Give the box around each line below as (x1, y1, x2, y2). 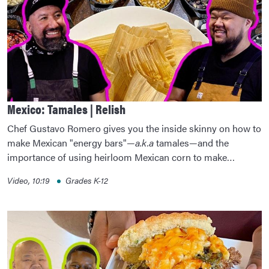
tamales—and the (154, 135, 229, 150)
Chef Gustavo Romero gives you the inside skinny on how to (7, 121, 261, 135)
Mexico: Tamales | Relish (7, 99, 125, 118)
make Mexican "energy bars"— (7, 135, 135, 150)
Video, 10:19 (7, 174, 52, 186)
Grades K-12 (65, 174, 108, 186)
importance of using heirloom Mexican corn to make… (7, 150, 235, 164)
